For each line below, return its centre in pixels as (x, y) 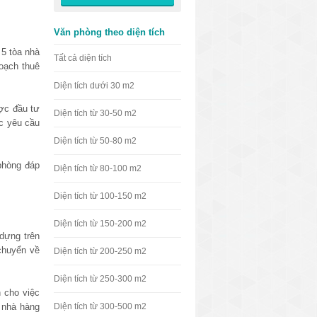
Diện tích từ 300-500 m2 (100, 306)
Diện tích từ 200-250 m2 (100, 251)
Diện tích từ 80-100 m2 (98, 168)
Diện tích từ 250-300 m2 (100, 279)
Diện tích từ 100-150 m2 (100, 196)
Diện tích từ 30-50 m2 (95, 113)
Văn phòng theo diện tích (109, 32)
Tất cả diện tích (83, 58)
